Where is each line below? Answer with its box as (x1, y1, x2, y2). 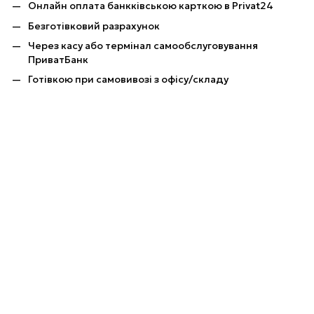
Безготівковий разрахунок (28, 19, 160, 32)
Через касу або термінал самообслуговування (28, 39, 258, 52)
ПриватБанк (28, 53, 88, 66)
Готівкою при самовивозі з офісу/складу (28, 73, 228, 86)
